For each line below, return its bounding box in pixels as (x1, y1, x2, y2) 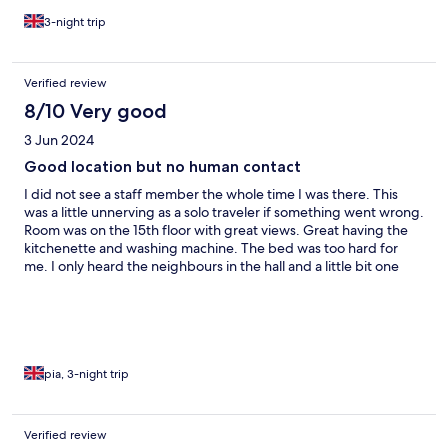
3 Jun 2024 (24, 131, 94, 150)
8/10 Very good (24, 99, 167, 124)
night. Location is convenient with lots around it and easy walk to (24, 275, 420, 294)
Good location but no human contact (24, 157, 301, 177)
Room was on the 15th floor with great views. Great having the (24, 221, 408, 240)
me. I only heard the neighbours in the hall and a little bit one (24, 257, 399, 276)
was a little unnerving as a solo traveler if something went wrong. (24, 203, 424, 222)
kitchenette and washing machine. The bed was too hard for (24, 239, 398, 258)
